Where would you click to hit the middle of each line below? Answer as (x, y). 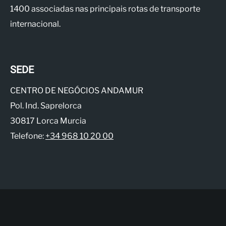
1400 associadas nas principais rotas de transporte (105, 9)
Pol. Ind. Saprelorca (46, 106)
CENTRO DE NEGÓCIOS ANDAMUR (77, 91)
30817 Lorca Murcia (48, 121)
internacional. (35, 24)
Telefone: (28, 136)
